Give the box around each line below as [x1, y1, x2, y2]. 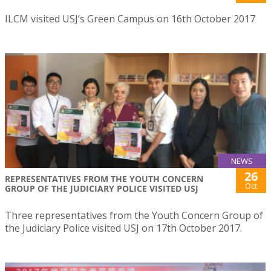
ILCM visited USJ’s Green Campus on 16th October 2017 [5, 11, 255, 25]
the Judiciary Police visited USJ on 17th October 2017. [5, 221, 242, 235]
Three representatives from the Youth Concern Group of [5, 209, 263, 223]
